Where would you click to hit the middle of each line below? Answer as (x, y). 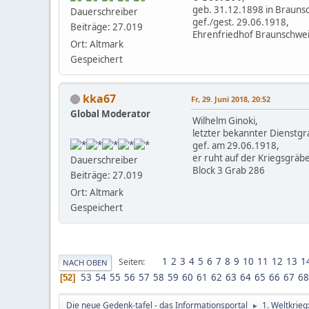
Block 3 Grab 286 (229, 170)
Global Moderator (110, 113)
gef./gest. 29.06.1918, (241, 22)
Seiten (131, 262)
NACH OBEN (85, 262)
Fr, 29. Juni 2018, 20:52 (231, 99)
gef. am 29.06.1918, (236, 145)
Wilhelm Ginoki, (225, 120)
